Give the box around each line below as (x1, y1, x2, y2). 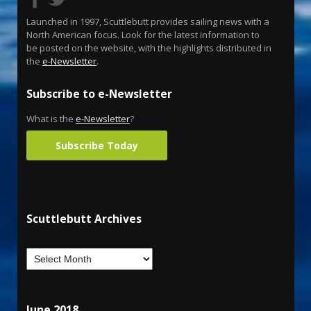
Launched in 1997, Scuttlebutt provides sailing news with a (26, 15, 269, 28)
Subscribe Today (56, 139, 138, 153)
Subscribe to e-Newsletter (26, 86, 172, 102)
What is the (26, 112, 76, 126)
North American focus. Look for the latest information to (26, 28, 260, 42)
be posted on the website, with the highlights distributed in (26, 42, 271, 55)
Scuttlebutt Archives (26, 211, 142, 227)
